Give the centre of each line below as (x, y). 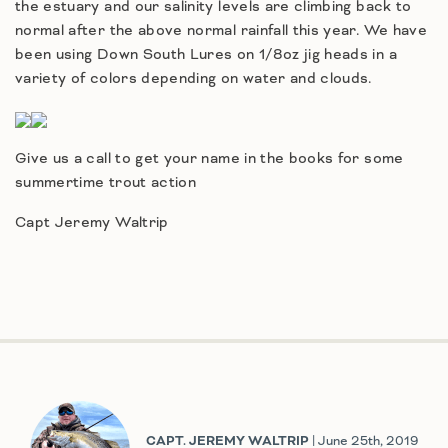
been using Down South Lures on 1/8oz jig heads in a (206, 55)
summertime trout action (106, 183)
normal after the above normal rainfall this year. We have (221, 31)
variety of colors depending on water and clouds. (193, 79)
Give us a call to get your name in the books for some (209, 159)
